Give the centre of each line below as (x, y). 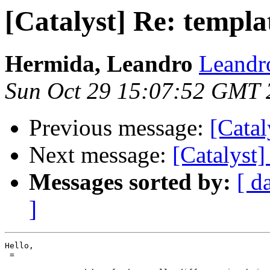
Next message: (101, 155)
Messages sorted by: (130, 182)
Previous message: (119, 128)
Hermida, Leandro (99, 64)
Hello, (19, 246)
